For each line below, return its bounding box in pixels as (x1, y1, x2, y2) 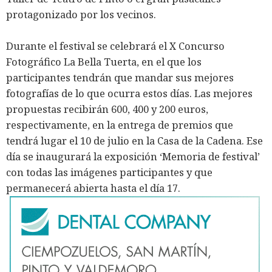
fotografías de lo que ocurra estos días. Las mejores (6, 86, 253, 101)
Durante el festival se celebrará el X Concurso (6, 39, 225, 53)
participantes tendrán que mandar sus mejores (6, 70, 234, 85)
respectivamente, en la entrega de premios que (6, 118, 233, 132)
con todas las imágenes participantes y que (6, 165, 212, 180)
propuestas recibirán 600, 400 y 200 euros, (6, 102, 208, 117)
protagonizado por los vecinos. (6, 7, 156, 22)
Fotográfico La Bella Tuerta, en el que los (6, 55, 202, 69)
